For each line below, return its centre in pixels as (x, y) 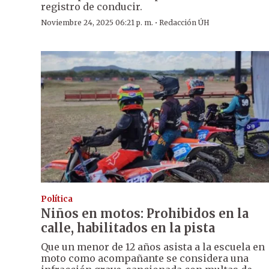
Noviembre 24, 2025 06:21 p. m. (97, 23)
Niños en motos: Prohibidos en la (145, 213)
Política (57, 199)
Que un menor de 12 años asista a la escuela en (153, 246)
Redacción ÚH (184, 23)
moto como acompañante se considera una (145, 258)
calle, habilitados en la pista (128, 228)
